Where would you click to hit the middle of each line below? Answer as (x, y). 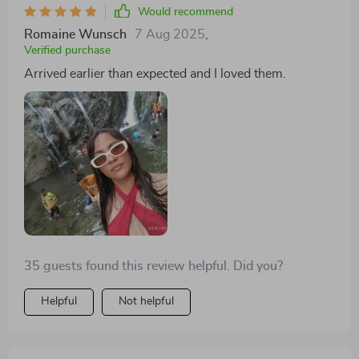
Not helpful (146, 301)
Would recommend (186, 12)
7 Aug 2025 (170, 35)
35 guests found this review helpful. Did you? (153, 266)
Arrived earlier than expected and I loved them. (155, 74)
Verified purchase (67, 51)
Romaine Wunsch (75, 35)
